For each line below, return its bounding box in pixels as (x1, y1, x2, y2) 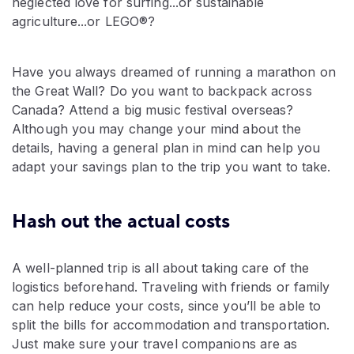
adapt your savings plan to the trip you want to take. (12, 159, 331, 175)
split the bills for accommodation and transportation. (12, 317, 330, 333)
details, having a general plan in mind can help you (12, 140, 321, 156)
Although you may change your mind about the (12, 121, 302, 137)
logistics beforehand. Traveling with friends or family (12, 279, 330, 296)
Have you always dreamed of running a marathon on (12, 64, 336, 81)
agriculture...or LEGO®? (12, 13, 156, 30)
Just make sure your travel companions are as (12, 336, 298, 352)
